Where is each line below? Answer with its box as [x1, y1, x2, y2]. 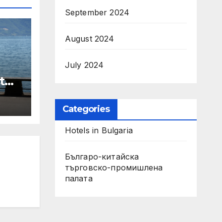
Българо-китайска [64, 152, 139, 162]
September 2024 [64, 7, 130, 17]
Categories [62, 104, 110, 114]
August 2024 [64, 34, 114, 44]
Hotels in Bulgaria [64, 125, 133, 135]
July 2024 [64, 60, 104, 70]
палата [64, 173, 93, 183]
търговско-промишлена [64, 163, 163, 172]
